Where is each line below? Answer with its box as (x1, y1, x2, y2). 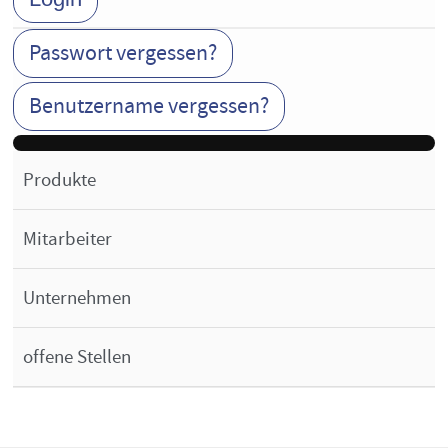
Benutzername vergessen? (29, 92, 270, 121)
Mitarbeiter (23, 227, 113, 252)
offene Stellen (23, 345, 132, 370)
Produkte (23, 168, 97, 193)
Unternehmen (23, 286, 132, 311)
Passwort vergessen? (29, 39, 218, 68)
